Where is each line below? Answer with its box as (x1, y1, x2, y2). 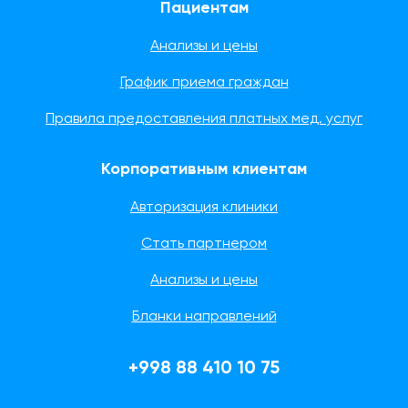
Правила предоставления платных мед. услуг (46, 112, 362, 127)
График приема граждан (119, 76, 289, 90)
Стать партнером (141, 237, 267, 251)
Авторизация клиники (130, 200, 278, 215)
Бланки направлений (131, 310, 277, 324)
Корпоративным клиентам (101, 161, 307, 178)
